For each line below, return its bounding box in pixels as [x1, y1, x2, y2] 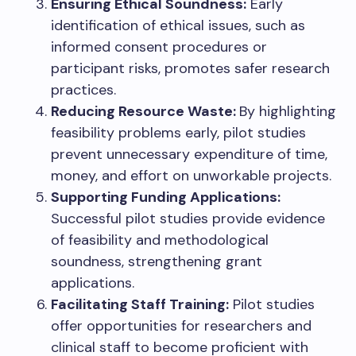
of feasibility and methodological [51, 230, 269, 250]
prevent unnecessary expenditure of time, [51, 145, 327, 164]
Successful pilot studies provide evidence [51, 209, 325, 229]
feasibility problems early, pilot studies [51, 123, 306, 143]
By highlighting [239, 102, 336, 122]
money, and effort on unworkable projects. [51, 166, 331, 186]
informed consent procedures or [51, 37, 267, 57]
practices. [51, 80, 116, 100]
